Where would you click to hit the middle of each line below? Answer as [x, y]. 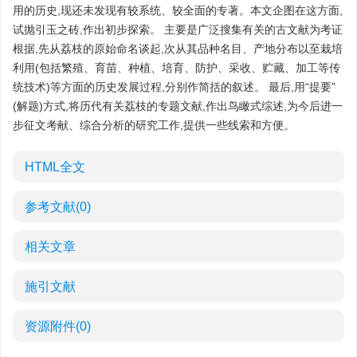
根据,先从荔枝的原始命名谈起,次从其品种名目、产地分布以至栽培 [178, 49]
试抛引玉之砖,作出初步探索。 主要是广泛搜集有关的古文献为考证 [178, 29]
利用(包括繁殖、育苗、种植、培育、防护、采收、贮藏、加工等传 [177, 68]
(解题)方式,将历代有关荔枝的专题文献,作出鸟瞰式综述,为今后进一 [178, 106]
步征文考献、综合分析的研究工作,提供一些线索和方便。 [154, 125]
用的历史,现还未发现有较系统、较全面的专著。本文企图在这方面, [178, 10]
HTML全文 [55, 167]
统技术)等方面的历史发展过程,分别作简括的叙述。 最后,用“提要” [174, 87]
